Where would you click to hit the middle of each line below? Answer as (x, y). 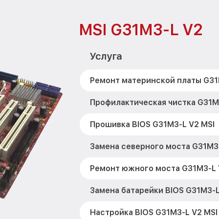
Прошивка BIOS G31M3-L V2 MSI (152, 124)
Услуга (105, 56)
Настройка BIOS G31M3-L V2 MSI (153, 212)
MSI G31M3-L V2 (140, 30)
